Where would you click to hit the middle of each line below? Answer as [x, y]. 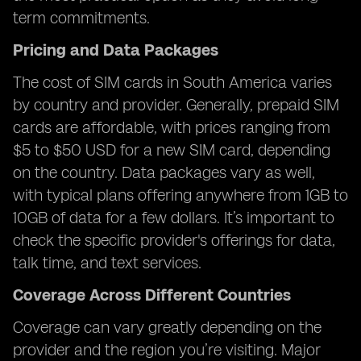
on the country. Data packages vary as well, [164, 172]
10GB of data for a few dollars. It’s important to [174, 218]
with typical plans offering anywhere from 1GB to [180, 195]
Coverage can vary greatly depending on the [167, 327]
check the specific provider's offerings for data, [174, 240]
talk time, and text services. [107, 263]
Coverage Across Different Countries [152, 295]
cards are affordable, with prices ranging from [172, 127]
